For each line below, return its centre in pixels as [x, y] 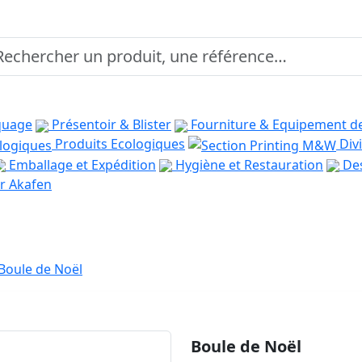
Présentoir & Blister [110, 124]
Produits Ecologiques [118, 144]
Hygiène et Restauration [248, 164]
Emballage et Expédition [81, 164]
